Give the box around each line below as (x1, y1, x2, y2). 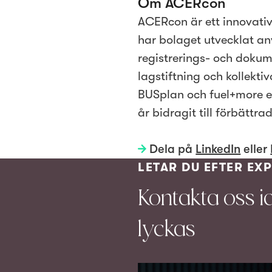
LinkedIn (195, 142, 241, 157)
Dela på (149, 142, 193, 157)
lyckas (138, 217, 196, 242)
